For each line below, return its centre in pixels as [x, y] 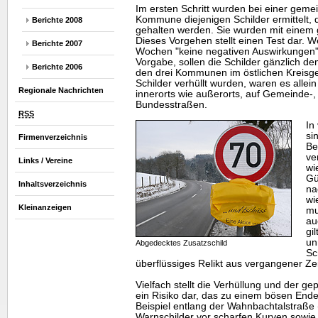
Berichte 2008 [57, 20]
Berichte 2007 [57, 43]
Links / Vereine [45, 160]
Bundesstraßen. [171, 104]
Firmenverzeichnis [53, 137]
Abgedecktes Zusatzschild [181, 243]
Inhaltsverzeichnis [53, 184]
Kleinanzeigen [45, 207]
